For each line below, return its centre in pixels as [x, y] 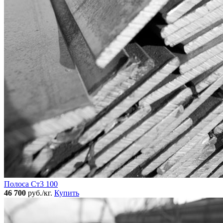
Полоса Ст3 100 [31, 184]
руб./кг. [40, 193]
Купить [67, 193]
